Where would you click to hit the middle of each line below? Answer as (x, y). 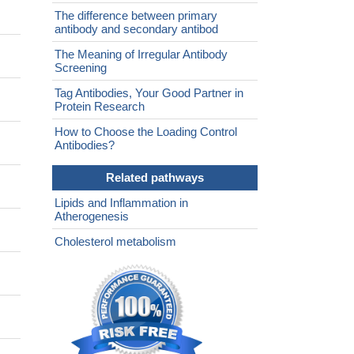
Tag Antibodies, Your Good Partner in (149, 93)
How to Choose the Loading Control (146, 132)
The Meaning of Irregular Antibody (141, 55)
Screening (81, 68)
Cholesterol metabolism (115, 242)
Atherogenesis (92, 217)
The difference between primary (136, 16)
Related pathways (155, 178)
